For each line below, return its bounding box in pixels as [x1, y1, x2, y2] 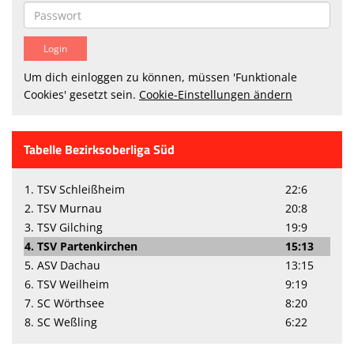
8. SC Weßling [24, 314, 97, 330]
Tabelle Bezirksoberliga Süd [24, 140, 175, 160]
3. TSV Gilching [24, 220, 103, 235]
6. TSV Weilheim [24, 277, 109, 292]
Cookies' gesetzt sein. [24, 87, 139, 103]
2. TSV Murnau [24, 201, 102, 217]
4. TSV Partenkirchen [24, 239, 137, 254]
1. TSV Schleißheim [24, 182, 125, 198]
